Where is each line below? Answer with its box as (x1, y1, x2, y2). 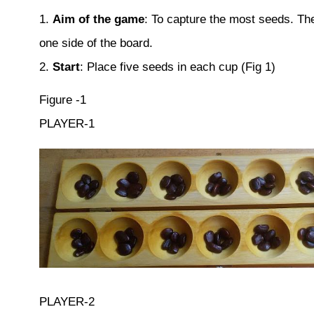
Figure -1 (39, 93, 86, 107)
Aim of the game (52, 13, 144, 27)
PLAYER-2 (39, 295, 95, 309)
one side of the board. (39, 36, 153, 50)
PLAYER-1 (39, 117, 95, 131)
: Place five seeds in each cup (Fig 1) (79, 60, 275, 74)
